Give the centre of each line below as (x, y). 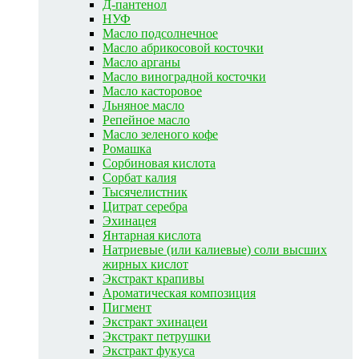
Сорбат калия (139, 177)
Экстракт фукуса (149, 350)
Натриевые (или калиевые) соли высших (215, 249)
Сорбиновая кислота (159, 163)
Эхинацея (129, 220)
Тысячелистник (145, 192)
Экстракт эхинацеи (155, 321)
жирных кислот (145, 264)
